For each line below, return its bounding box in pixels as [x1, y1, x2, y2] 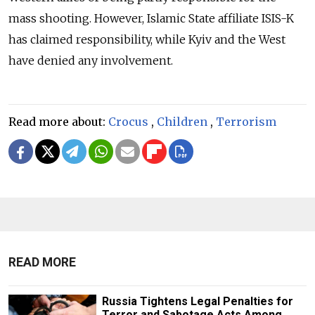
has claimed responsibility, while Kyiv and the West [8, 32, 285, 46]
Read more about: [8, 115, 108, 129]
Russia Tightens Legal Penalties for [101, 295, 293, 308]
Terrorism [216, 115, 276, 129]
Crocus [108, 115, 148, 129]
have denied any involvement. [8, 53, 173, 67]
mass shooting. [8, 11, 94, 25]
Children [157, 115, 207, 129]
